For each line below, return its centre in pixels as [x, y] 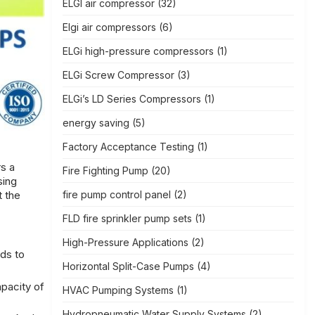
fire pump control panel [116, 194]
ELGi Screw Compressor [118, 75]
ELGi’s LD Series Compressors [131, 99]
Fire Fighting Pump [105, 171]
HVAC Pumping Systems [118, 290]
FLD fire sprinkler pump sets [127, 218]
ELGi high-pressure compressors [138, 51]
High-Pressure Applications [125, 242]
